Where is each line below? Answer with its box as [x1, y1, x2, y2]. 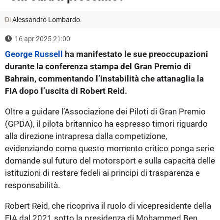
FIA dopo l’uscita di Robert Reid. [5, 85, 127, 96]
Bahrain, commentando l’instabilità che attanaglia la [5, 73, 204, 83]
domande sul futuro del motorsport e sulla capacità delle [5, 155, 215, 165]
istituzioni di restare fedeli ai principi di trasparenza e [5, 167, 200, 178]
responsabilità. [5, 180, 60, 190]
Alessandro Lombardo [12, 15, 80, 24]
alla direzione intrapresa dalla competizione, [5, 131, 167, 141]
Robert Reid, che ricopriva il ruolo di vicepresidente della [5, 200, 211, 211]
